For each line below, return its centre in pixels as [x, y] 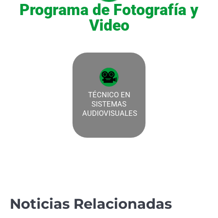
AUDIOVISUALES [110, 114]
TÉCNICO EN [109, 95]
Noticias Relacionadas [91, 204]
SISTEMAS [109, 104]
